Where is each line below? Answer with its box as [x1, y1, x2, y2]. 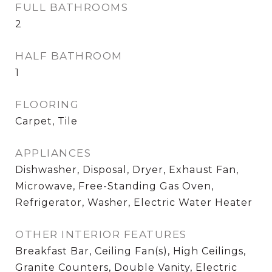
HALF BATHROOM [15, 50, 123, 63]
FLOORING [15, 98, 79, 111]
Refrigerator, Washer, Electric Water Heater [15, 197, 253, 209]
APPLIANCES [15, 147, 91, 160]
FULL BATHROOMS [15, 1, 128, 14]
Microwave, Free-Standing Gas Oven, [15, 180, 214, 192]
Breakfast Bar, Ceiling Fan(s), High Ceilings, [15, 245, 246, 257]
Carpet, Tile [15, 115, 78, 127]
